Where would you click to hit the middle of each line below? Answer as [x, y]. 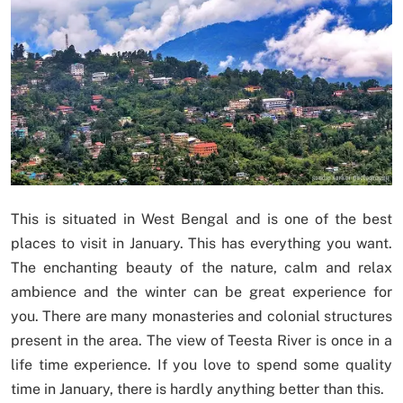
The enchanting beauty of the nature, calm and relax [201, 267]
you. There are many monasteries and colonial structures [201, 316]
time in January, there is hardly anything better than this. [197, 389]
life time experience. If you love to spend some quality [201, 364]
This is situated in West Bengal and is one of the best [201, 219]
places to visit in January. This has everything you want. [201, 243]
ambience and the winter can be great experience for [201, 291]
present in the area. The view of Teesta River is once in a [201, 340]
